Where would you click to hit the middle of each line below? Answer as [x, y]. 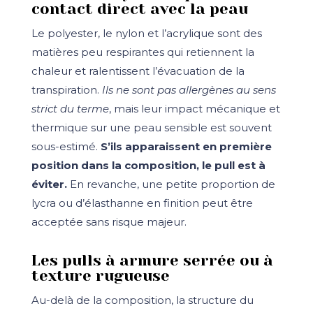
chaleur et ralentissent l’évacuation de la [138, 71]
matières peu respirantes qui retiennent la [143, 52]
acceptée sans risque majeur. [109, 222]
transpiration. [66, 90]
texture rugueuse [100, 276]
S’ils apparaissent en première [186, 147]
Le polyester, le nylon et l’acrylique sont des [146, 34]
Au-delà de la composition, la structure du [142, 300]
